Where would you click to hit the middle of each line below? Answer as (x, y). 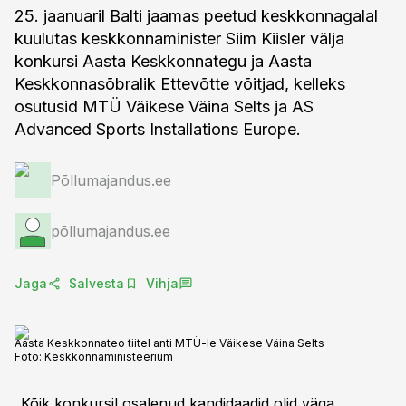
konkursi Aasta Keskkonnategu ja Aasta (163, 61)
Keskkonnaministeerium (109, 357)
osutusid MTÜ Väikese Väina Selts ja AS (164, 106)
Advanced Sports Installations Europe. (158, 129)
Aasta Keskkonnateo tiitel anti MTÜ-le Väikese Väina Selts (169, 343)
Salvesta (97, 283)
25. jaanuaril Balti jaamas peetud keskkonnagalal (196, 16)
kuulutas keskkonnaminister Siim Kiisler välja (179, 39)
